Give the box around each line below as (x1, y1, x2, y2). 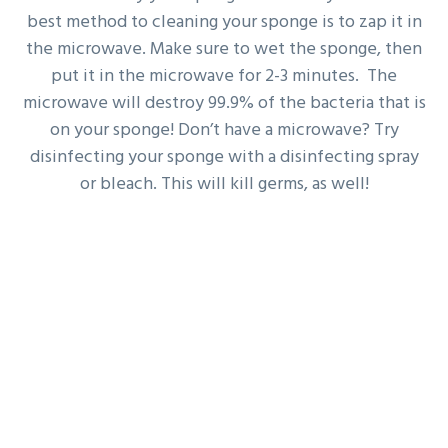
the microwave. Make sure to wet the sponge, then (26, 35, 422, 65)
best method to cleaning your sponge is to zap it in (26, 8, 422, 38)
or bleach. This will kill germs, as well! (79, 170, 369, 200)
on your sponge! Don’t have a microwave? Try (49, 116, 399, 146)
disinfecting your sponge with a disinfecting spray (29, 143, 419, 173)
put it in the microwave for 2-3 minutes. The (51, 62, 397, 92)
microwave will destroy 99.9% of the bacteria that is (22, 89, 426, 119)
